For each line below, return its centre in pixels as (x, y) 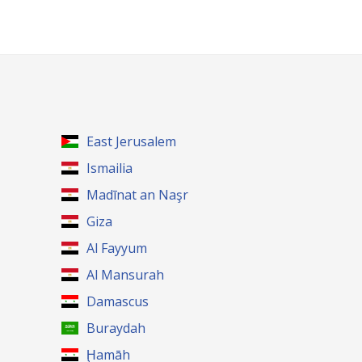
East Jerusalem (132, 141)
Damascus (118, 301)
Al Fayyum (117, 248)
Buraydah (116, 328)
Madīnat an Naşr (138, 195)
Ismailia (110, 168)
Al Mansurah (126, 275)
